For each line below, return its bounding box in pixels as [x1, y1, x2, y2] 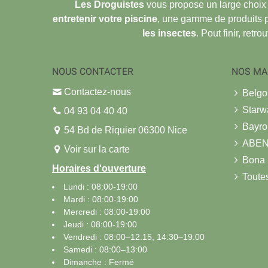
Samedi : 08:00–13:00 [63, 244, 147, 254]
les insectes [142, 28, 196, 38]
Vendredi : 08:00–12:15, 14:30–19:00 [63, 232, 205, 242]
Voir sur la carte [64, 144, 130, 154]
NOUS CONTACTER [52, 65, 133, 77]
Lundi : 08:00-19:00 [63, 181, 138, 191]
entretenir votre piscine [53, 13, 157, 24]
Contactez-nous [64, 86, 131, 97]
